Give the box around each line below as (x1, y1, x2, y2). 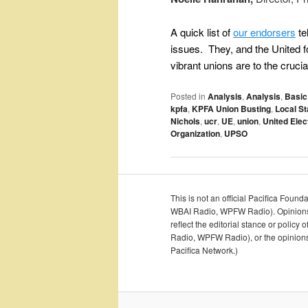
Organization (170, 127, 220, 140)
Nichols (170, 115, 200, 128)
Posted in (170, 90, 206, 102)
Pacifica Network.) (170, 244, 238, 256)
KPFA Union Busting (192, 102, 271, 115)
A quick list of (170, 24, 233, 39)
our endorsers (233, 24, 296, 39)
